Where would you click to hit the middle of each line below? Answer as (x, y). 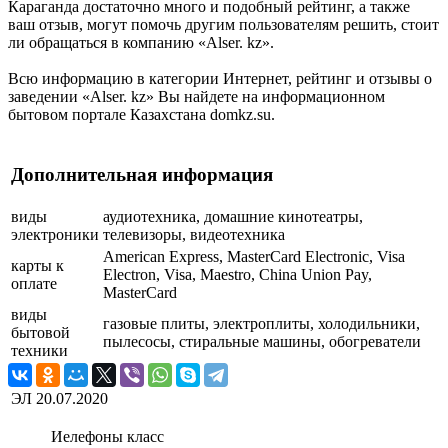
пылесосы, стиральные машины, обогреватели (262, 341)
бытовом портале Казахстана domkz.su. (141, 114)
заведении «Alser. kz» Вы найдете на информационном (196, 96)
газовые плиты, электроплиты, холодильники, (261, 323)
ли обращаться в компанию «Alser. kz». (141, 42)
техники (39, 350)
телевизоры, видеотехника (194, 234)
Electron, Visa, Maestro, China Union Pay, (237, 274)
